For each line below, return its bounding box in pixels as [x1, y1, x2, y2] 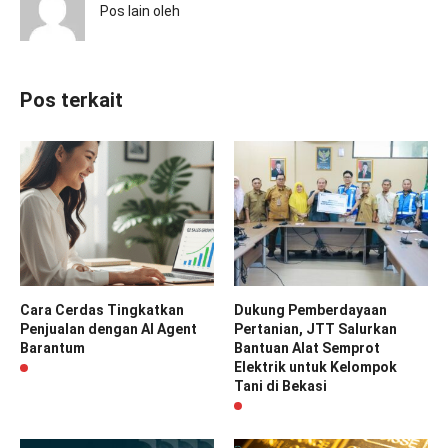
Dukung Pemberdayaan [234, 302, 387, 319]
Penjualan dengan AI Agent [20, 321, 197, 338]
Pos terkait [20, 87, 123, 112]
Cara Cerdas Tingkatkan [20, 302, 184, 319]
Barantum [20, 340, 85, 357]
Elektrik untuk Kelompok [234, 359, 397, 376]
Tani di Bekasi [234, 378, 327, 395]
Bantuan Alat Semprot [234, 340, 380, 357]
